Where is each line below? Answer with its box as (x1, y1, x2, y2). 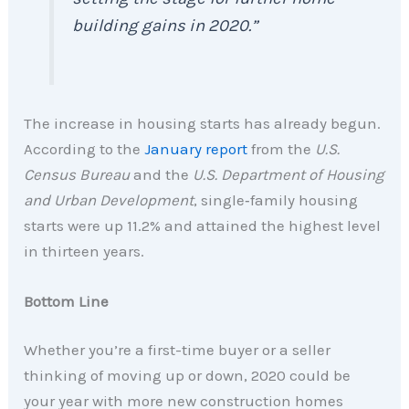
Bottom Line (24, 291, 110, 310)
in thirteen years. (24, 241, 145, 260)
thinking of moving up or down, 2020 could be (24, 366, 351, 385)
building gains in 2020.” (72, 15, 258, 36)
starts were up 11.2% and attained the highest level (24, 215, 382, 235)
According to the (24, 139, 145, 158)
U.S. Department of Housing (193, 164, 385, 184)
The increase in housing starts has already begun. (24, 113, 382, 132)
